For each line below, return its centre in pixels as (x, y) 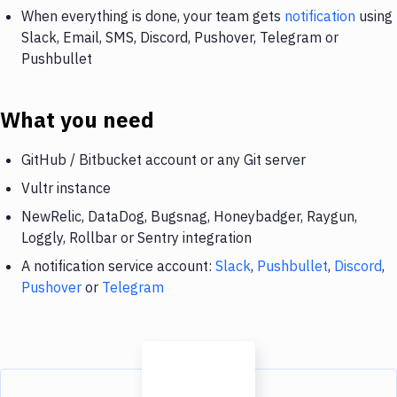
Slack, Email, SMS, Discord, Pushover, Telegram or (180, 37)
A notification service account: (118, 266)
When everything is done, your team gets (153, 16)
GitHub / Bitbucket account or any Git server (163, 160)
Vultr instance (66, 188)
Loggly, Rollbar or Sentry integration (136, 238)
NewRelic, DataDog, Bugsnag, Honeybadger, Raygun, (189, 217)
